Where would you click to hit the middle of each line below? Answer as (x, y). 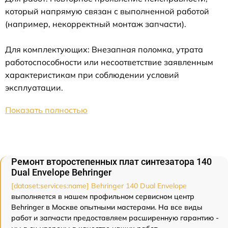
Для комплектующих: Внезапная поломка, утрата (104, 49)
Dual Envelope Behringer (61, 172)
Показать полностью (46, 110)
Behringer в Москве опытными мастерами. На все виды (107, 207)
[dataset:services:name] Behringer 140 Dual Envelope (99, 186)
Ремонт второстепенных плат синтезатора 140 (111, 161)
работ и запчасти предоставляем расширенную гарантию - (115, 218)
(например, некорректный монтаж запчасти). (96, 24)
